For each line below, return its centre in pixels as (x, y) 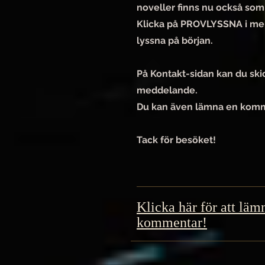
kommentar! (172, 222)
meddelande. (167, 90)
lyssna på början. (175, 41)
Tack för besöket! (176, 140)
